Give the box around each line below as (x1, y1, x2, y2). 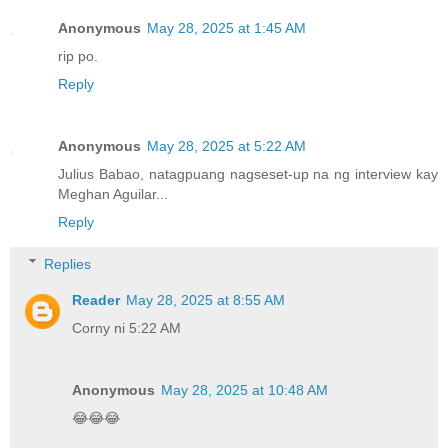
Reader (72, 291, 121, 308)
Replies (44, 255, 92, 272)
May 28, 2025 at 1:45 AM (147, 20, 306, 37)
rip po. (58, 48, 98, 65)
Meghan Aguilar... (58, 186, 168, 203)
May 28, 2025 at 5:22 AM (147, 138, 306, 155)
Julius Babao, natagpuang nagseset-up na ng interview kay (58, 166, 438, 183)
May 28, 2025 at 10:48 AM (161, 381, 329, 398)
